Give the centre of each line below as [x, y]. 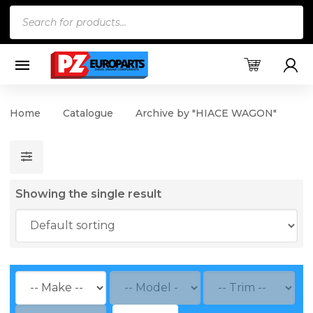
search [28, 34]
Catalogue [88, 113]
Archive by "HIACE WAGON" [206, 113]
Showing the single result [88, 194]
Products [35, 14]
